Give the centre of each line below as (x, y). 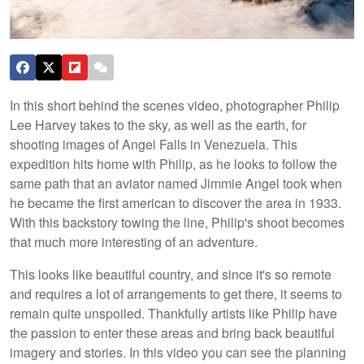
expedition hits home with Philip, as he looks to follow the (173, 163)
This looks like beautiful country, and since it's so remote (171, 274)
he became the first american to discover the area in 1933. (175, 202)
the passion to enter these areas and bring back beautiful (172, 332)
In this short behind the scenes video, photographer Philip (175, 105)
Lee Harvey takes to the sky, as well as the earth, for (158, 124)
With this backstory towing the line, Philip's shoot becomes (177, 222)
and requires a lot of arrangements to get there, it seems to (176, 293)
